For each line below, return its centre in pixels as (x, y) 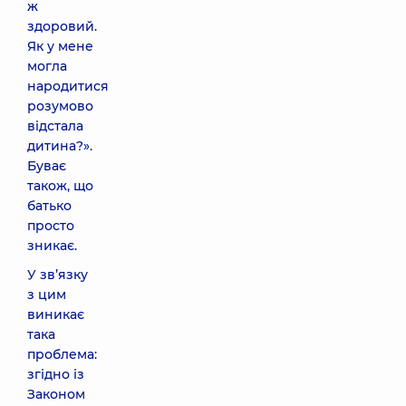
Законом (56, 394)
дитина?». (60, 146)
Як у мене (60, 46)
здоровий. (62, 26)
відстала (55, 126)
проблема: (62, 354)
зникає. (52, 246)
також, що (60, 186)
